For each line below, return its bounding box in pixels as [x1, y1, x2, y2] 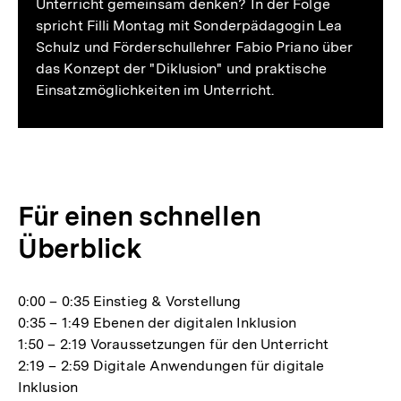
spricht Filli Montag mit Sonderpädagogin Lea [36, 17, 342, 35]
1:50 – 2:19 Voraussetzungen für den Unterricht [18, 336, 329, 354]
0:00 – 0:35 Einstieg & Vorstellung [18, 293, 242, 311]
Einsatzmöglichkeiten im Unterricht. [36, 81, 275, 99]
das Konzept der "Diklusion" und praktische [36, 60, 327, 78]
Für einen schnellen [18, 200, 261, 233]
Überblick [18, 232, 141, 265]
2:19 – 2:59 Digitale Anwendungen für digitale [18, 357, 325, 375]
